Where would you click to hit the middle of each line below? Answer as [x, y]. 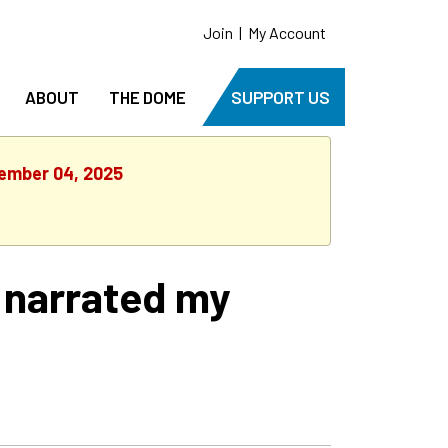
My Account [287, 32]
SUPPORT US [280, 97]
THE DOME [147, 97]
